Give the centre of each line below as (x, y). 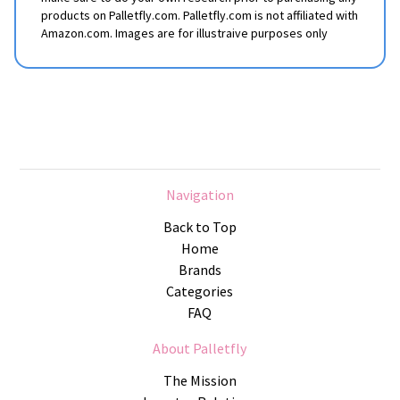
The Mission (200, 381)
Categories (200, 292)
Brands (200, 270)
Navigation (200, 195)
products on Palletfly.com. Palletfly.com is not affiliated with (200, 16)
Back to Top (200, 227)
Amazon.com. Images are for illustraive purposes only (184, 33)
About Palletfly (200, 349)
